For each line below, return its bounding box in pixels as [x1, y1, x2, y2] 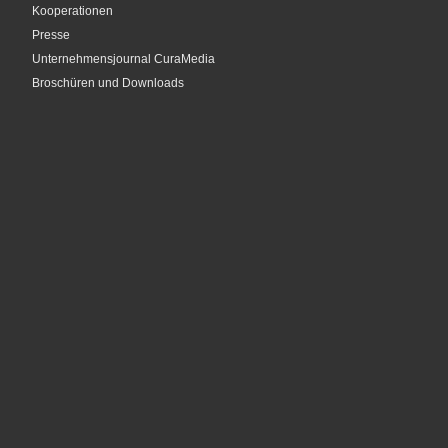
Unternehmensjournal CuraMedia [32, 52, 215, 67]
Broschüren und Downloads [32, 76, 184, 91]
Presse [32, 27, 70, 42]
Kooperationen [32, 3, 113, 18]
